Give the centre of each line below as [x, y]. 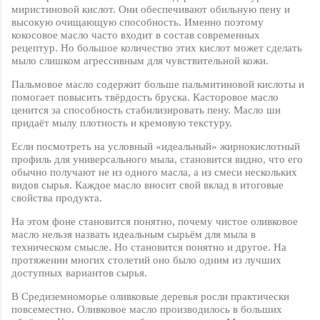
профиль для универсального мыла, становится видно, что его [157, 160]
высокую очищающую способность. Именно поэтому [137, 22]
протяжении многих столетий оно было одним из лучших [146, 260]
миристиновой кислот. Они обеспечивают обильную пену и [151, 10]
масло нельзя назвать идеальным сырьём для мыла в [134, 235]
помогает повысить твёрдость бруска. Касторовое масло [145, 97]
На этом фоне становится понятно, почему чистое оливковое [155, 222]
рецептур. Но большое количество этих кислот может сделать [157, 48]
